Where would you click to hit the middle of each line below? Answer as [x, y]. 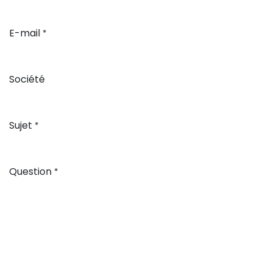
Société [27, 79]
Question [30, 171]
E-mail [25, 33]
